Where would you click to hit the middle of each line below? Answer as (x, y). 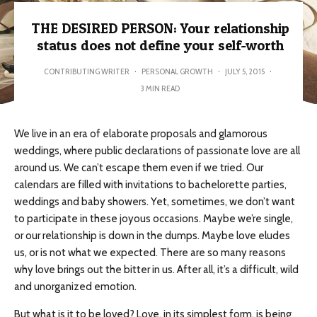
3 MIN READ (160, 88)
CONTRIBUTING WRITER (87, 71)
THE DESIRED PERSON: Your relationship (160, 28)
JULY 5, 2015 (245, 71)
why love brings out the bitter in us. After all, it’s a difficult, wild (156, 270)
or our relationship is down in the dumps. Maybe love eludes (152, 236)
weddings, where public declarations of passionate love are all (157, 151)
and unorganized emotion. (75, 287)
